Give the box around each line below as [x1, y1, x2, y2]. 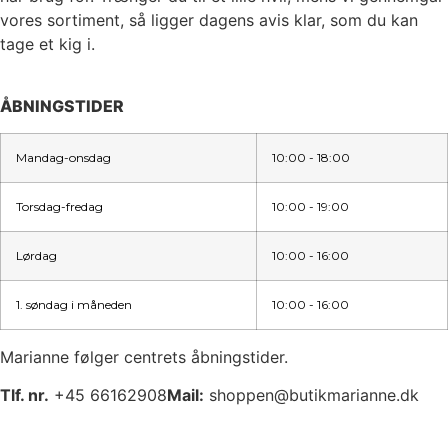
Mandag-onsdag [16, 149, 111, 165]
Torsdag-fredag [16, 198, 103, 214]
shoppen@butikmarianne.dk [204, 385, 419, 406]
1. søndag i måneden [16, 296, 132, 312]
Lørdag [16, 247, 57, 263]
